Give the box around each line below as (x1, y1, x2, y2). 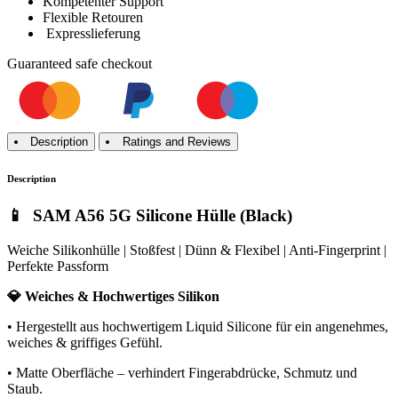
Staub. (7, 380, 43, 396)
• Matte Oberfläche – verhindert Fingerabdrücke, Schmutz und (7, 364, 357, 380)
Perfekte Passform (7, 258, 119, 274)
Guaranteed (7, 55, 76, 71)
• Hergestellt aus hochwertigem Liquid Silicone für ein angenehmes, (7, 318, 388, 334)
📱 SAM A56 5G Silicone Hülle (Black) (7, 205, 292, 225)
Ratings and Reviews (122, 134, 231, 148)
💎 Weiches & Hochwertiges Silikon (7, 288, 219, 304)
